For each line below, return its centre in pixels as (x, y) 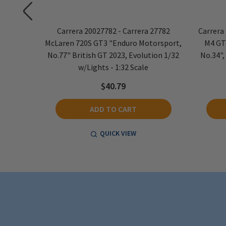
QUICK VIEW (118, 133)
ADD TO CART (113, 109)
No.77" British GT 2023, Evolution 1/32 (113, 55)
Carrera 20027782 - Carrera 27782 (113, 31)
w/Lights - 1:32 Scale (113, 67)
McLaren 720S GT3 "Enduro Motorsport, (113, 43)
